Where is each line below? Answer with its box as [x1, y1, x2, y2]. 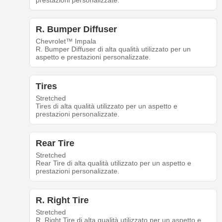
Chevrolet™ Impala [35, 37, 96, 46]
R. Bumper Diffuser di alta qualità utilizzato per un [35, 45, 191, 54]
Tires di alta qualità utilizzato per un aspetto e [35, 102, 177, 111]
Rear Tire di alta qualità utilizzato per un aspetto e [35, 159, 191, 167]
